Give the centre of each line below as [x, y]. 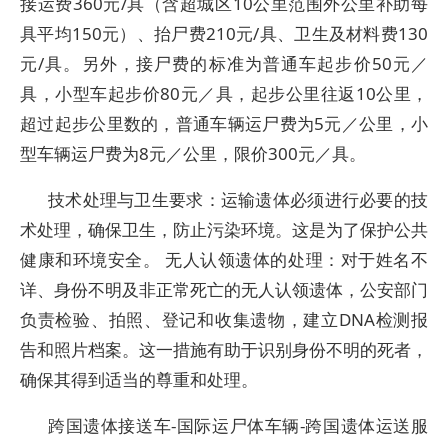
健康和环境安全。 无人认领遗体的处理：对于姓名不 [224, 259]
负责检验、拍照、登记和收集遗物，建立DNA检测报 [224, 319]
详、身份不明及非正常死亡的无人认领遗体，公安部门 [224, 289]
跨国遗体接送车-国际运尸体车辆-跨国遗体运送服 [238, 425]
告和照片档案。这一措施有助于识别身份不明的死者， [224, 349]
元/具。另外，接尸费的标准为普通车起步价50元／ [224, 63]
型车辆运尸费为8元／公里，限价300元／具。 [193, 153]
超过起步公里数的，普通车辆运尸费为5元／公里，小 [224, 123]
